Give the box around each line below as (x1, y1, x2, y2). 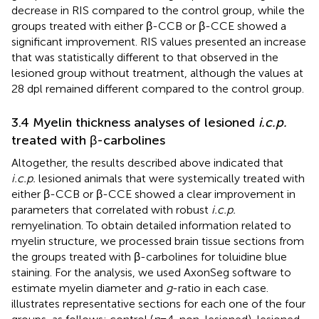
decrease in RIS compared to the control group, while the (11, 4, 305, 18)
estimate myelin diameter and (11, 281, 166, 296)
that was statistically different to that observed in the (11, 51, 278, 65)
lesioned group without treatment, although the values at (11, 66, 303, 80)
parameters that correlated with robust (11, 203, 211, 217)
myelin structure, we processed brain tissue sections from (11, 234, 304, 249)
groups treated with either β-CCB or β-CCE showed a (11, 19, 286, 33)
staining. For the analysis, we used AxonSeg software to (11, 266, 291, 280)
